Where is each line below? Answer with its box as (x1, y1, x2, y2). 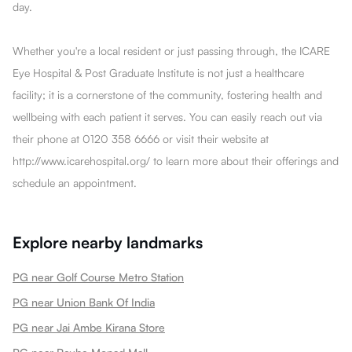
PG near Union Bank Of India (13, 295, 155, 309)
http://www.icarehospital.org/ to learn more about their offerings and (13, 153, 339, 167)
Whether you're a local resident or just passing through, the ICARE (13, 43, 330, 57)
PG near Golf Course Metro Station (13, 269, 184, 284)
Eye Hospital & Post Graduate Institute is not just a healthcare (13, 65, 304, 79)
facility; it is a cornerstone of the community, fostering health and (13, 87, 322, 101)
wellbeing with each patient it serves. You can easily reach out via (13, 109, 322, 123)
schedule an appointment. (13, 175, 137, 189)
